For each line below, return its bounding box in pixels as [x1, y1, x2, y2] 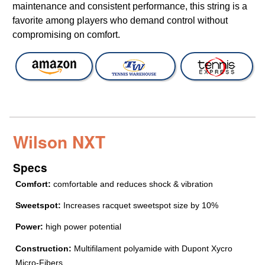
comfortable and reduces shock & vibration [51, 179, 214, 189]
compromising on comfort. [12, 29, 120, 40]
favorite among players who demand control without [12, 15, 228, 25]
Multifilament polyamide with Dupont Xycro [72, 243, 233, 253]
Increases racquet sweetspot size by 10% [61, 201, 219, 211]
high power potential [43, 222, 122, 232]
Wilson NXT [13, 129, 105, 154]
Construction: [15, 243, 72, 253]
